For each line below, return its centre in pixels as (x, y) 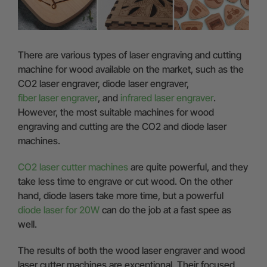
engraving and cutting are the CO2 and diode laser (122, 126)
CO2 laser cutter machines (73, 167)
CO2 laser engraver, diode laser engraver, (103, 83)
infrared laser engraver (167, 97)
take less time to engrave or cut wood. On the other (125, 181)
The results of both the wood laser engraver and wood (131, 250)
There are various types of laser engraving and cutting (130, 55)
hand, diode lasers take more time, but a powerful (121, 195)
